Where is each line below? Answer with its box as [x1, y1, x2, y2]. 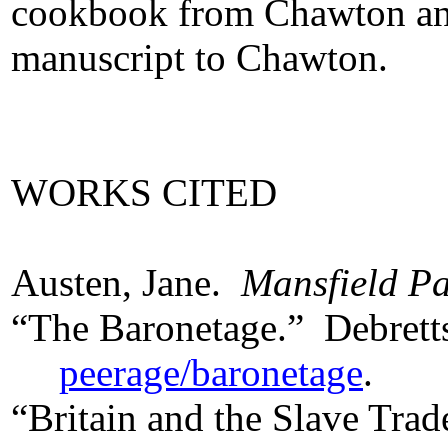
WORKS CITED [11, 171, 277, 215]
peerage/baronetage [59, 351, 363, 395]
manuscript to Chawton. [11, 36, 388, 80]
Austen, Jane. [11, 261, 241, 305]
